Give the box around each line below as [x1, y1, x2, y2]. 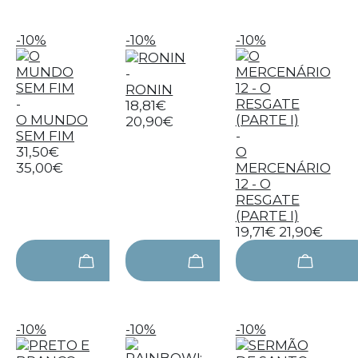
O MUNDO [16, 112, 88, 128]
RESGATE [235, 192, 300, 208]
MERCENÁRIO [235, 160, 331, 176]
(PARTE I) [235, 208, 299, 224]
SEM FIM [16, 128, 74, 144]
